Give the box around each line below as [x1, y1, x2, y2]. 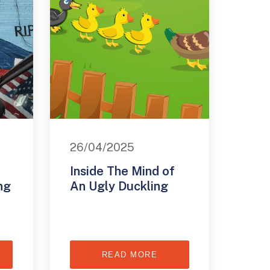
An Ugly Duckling [70, 179, 169, 194]
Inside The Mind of [70, 164, 175, 179]
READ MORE [101, 250, 158, 260]
